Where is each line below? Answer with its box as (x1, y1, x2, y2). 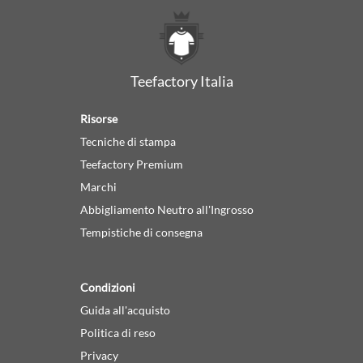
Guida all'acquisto (80, 302, 171, 317)
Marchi (80, 179, 117, 194)
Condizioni (80, 280, 136, 294)
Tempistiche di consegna (80, 224, 203, 239)
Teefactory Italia (130, 71, 233, 90)
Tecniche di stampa (80, 134, 177, 148)
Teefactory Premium (80, 156, 184, 171)
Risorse (80, 111, 118, 126)
